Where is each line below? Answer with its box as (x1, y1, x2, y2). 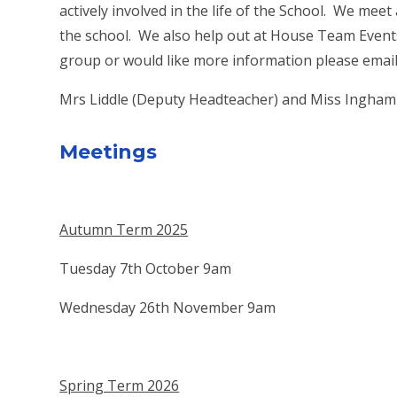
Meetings (59, 140, 158, 165)
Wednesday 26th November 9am (59, 298, 276, 318)
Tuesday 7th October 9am (59, 259, 232, 279)
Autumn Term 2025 (59, 220, 189, 240)
